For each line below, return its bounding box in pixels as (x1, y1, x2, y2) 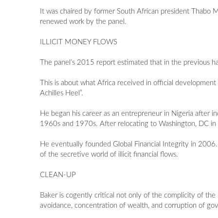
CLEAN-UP (40, 171, 76, 179)
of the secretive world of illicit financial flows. (40, 151, 179, 159)
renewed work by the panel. (40, 18, 127, 26)
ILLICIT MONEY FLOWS (40, 38, 118, 46)
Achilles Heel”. (40, 90, 84, 97)
